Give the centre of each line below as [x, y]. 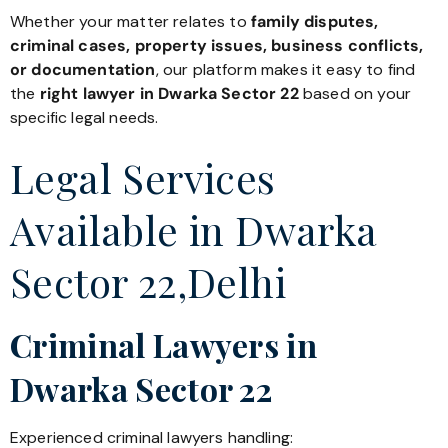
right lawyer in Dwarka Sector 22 [169, 94]
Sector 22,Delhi [148, 281]
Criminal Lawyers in [164, 344]
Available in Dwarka [194, 229]
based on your [355, 94]
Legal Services [143, 177]
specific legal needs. [84, 118]
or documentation [83, 70]
